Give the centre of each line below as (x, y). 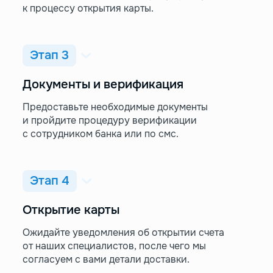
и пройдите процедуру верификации (109, 121)
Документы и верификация (103, 85)
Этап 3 (49, 55)
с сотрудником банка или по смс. (100, 134)
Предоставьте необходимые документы (115, 107)
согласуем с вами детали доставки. (106, 260)
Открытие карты (71, 210)
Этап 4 (49, 181)
